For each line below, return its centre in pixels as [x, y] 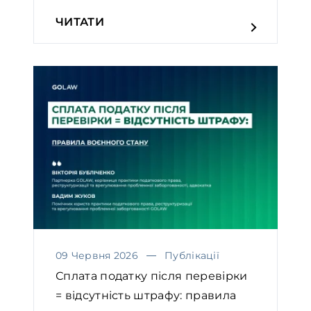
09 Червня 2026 [97, 255]
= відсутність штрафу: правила [146, 295]
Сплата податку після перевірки [152, 276]
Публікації [192, 255]
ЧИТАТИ [80, 22]
